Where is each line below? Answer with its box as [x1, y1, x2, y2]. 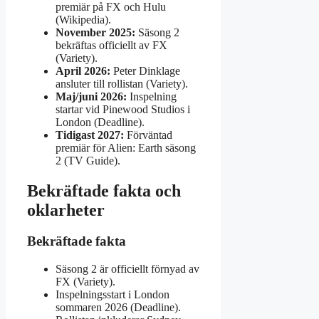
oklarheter [27, 200, 105, 219]
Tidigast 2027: [56, 128, 124, 141]
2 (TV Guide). [56, 154, 120, 167]
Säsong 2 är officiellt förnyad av [56, 263, 199, 276]
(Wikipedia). [56, 13, 111, 26]
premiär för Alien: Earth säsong [56, 141, 196, 154]
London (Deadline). [56, 115, 145, 128]
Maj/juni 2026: [56, 90, 127, 103]
